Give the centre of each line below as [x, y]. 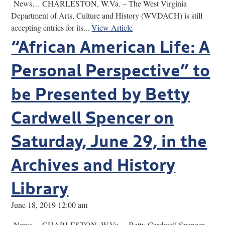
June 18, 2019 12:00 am [49, 204]
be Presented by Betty [101, 92]
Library [40, 187]
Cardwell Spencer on [93, 116]
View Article [112, 27]
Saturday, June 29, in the [109, 139]
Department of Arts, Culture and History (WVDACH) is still [107, 15]
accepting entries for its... [51, 27]
